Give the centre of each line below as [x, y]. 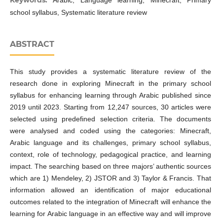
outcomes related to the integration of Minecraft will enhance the [110, 202]
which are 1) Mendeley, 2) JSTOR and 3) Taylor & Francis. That [110, 178]
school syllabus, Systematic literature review [78, 12]
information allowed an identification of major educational [110, 190]
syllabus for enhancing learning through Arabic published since [110, 95]
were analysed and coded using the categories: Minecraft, [110, 130]
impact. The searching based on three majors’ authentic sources [110, 166]
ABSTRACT [32, 44]
